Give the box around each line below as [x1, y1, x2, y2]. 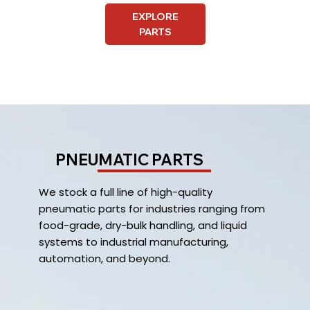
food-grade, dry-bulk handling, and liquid [39, 217, 248, 232]
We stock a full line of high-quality [39, 184, 213, 199]
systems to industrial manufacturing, [39, 234, 229, 249]
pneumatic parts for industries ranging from [39, 201, 266, 216]
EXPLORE [131, 10, 179, 24]
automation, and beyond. [39, 250, 171, 266]
